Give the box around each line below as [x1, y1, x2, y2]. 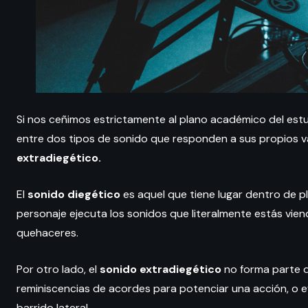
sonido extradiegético [100, 261, 221, 276]
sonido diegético [27, 186, 120, 201]
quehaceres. [16, 225, 78, 240]
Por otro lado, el [16, 261, 100, 276]
